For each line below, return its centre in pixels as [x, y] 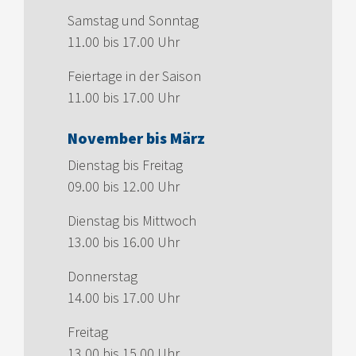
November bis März [136, 138]
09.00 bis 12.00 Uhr [124, 187]
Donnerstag [103, 277]
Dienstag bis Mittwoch [132, 221]
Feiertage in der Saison [134, 76]
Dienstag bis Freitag [125, 165]
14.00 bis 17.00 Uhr [124, 298]
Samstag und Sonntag [133, 21]
